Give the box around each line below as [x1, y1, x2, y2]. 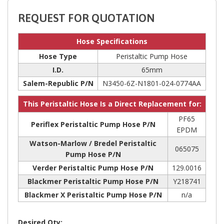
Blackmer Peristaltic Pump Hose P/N [27, 176, 158, 186]
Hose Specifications [76, 36, 147, 46]
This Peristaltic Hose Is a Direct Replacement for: [22, 98, 201, 108]
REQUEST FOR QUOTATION [18, 11, 154, 24]
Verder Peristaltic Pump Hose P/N [32, 162, 153, 172]
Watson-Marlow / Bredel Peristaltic [29, 138, 156, 148]
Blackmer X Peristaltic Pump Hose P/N [24, 189, 162, 199]
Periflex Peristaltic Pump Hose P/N [30, 119, 155, 129]
